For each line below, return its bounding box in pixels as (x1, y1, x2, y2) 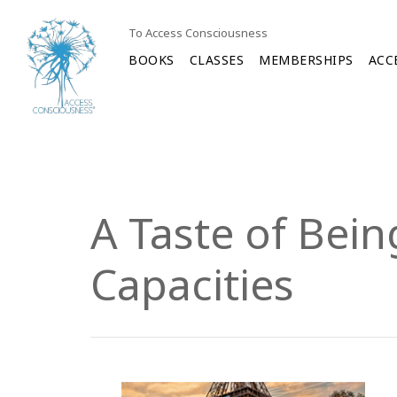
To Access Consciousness (128, 25, 269, 41)
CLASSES (189, 51, 245, 68)
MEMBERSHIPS (259, 51, 354, 68)
